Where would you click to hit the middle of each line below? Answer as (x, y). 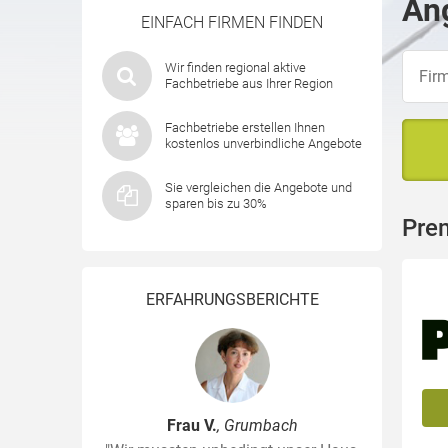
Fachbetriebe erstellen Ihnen (245, 127)
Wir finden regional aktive (235, 67)
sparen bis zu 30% (216, 203)
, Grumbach (257, 425)
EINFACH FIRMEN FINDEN (232, 22)
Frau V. (191, 425)
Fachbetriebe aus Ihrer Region (249, 83)
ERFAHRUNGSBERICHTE (232, 299)
